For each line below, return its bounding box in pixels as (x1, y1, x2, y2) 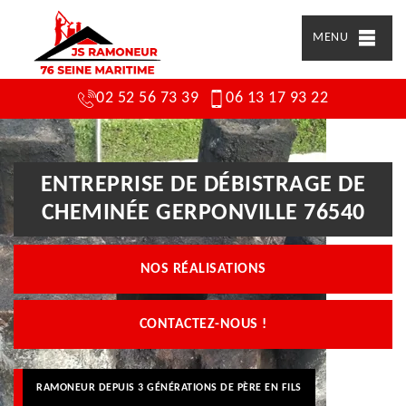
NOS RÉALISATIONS (140, 262, 266, 276)
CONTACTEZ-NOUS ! (139, 317, 267, 332)
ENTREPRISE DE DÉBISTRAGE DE (40, 173, 366, 198)
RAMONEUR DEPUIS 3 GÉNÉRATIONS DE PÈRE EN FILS (36, 382, 302, 393)
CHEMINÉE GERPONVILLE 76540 (41, 201, 365, 226)
